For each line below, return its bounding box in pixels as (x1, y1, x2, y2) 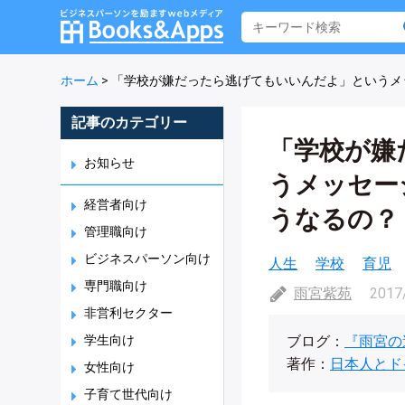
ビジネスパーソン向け (84, 251, 211, 266)
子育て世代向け (84, 387, 173, 401)
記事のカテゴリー (71, 114, 187, 131)
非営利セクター (84, 306, 173, 320)
